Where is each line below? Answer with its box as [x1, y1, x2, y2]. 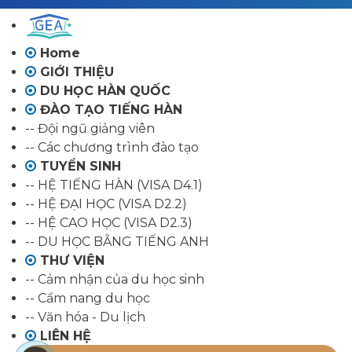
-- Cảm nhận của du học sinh [25, 272, 204, 288]
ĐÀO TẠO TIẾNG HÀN [36, 102, 182, 118]
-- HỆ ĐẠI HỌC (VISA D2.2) [25, 196, 187, 212]
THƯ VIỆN [36, 253, 104, 269]
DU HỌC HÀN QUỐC [36, 83, 170, 99]
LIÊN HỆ [36, 328, 91, 344]
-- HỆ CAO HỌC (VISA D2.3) [25, 215, 192, 231]
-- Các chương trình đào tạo [25, 140, 199, 156]
